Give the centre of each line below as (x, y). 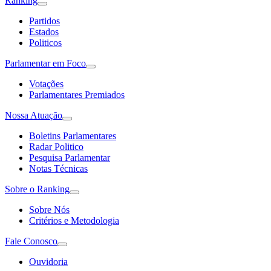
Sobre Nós (49, 209)
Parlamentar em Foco (45, 63)
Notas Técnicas (58, 168)
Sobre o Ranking (37, 189)
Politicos (45, 42)
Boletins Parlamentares (73, 135)
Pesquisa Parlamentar (70, 157)
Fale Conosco (31, 241)
